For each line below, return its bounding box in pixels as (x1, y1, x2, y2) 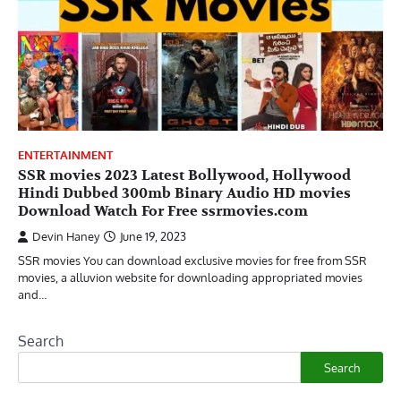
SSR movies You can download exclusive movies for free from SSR (18, 253, 367, 269)
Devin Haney (32, 229, 99, 244)
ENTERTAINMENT (18, 148, 113, 163)
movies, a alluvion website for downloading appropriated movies (18, 270, 363, 286)
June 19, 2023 (120, 229, 186, 244)
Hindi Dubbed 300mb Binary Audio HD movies (18, 184, 351, 203)
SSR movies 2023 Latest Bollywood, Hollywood (18, 166, 351, 185)
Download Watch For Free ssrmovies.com (18, 202, 308, 221)
